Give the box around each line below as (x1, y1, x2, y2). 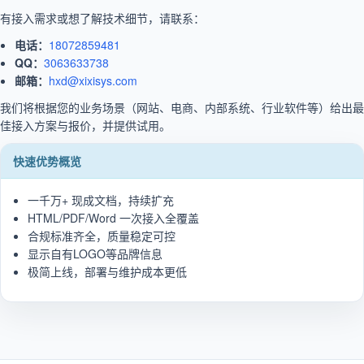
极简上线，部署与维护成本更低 (28, 262, 187, 279)
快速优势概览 (13, 152, 81, 169)
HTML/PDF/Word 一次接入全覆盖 (28, 209, 199, 226)
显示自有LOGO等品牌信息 (28, 245, 162, 262)
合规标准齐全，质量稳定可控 (28, 227, 175, 244)
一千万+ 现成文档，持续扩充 (28, 191, 174, 208)
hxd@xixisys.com (49, 71, 137, 89)
